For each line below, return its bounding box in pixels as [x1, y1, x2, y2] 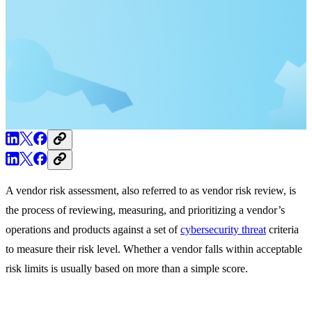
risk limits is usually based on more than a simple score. [6, 262, 248, 274]
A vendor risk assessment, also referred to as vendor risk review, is [6, 184, 296, 196]
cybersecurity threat [180, 223, 266, 235]
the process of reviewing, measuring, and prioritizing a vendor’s [6, 203, 285, 216]
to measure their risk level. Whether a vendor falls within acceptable [6, 242, 302, 255]
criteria [266, 223, 299, 235]
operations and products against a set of [6, 223, 180, 235]
